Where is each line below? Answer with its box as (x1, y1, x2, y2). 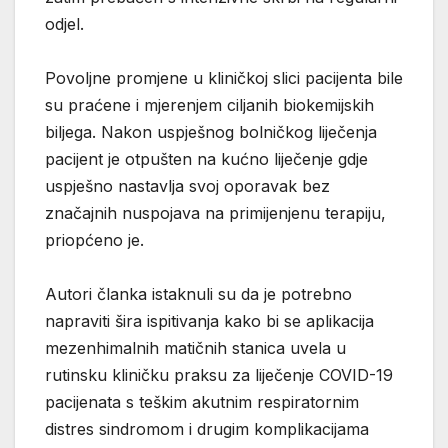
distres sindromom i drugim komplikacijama (45, 418, 369, 439)
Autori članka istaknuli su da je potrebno (45, 283, 352, 304)
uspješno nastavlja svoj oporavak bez (45, 175, 330, 196)
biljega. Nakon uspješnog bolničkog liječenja (45, 121, 377, 142)
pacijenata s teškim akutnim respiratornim (45, 391, 359, 412)
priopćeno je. (45, 229, 144, 250)
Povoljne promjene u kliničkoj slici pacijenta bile (45, 67, 403, 88)
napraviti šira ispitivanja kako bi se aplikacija (45, 310, 374, 331)
